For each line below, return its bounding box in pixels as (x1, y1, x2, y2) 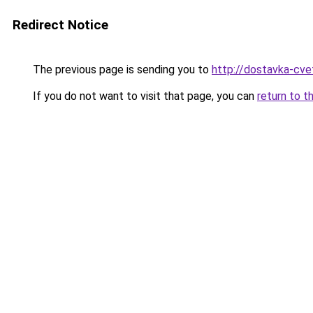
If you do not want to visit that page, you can (30, 89, 257, 103)
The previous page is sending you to (30, 63, 212, 76)
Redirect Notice (13, 17, 108, 33)
